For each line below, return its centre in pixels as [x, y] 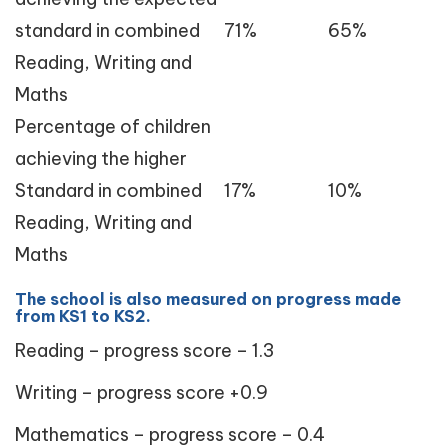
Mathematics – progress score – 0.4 [170, 434]
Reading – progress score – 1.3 [144, 350]
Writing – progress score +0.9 [141, 392]
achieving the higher [101, 158]
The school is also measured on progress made [208, 299]
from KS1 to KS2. [83, 316]
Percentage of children [113, 126]
